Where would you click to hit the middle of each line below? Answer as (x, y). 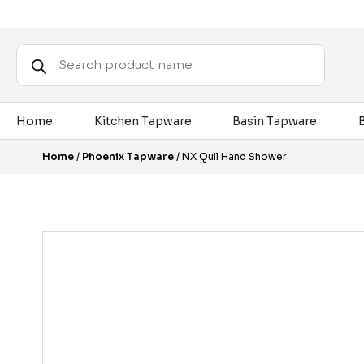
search (36, 61)
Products (43, 50)
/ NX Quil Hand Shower (230, 156)
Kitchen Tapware (143, 121)
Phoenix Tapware (128, 156)
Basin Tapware (275, 121)
